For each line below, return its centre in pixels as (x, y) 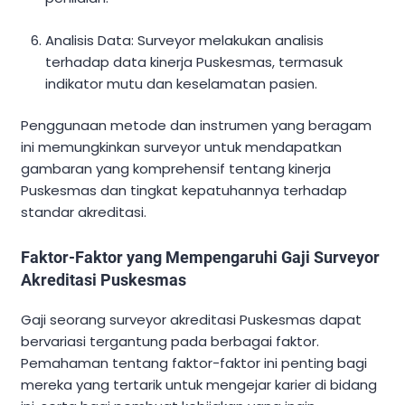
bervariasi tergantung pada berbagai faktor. (170, 342)
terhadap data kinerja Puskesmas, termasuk (194, 61)
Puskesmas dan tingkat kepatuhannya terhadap (184, 191)
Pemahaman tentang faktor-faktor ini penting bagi (194, 363)
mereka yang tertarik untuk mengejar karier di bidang (199, 385)
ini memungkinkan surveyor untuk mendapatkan (181, 147)
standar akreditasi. (84, 212)
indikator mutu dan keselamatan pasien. (182, 83)
